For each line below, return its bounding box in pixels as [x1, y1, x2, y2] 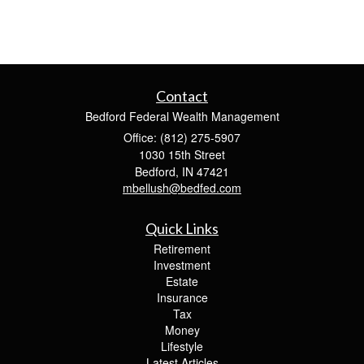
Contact [156, 86, 208, 105]
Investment [154, 256, 210, 273]
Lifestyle [161, 337, 203, 354]
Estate [166, 272, 198, 289]
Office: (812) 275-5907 [123, 128, 240, 145]
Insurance [156, 288, 208, 305]
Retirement [154, 240, 210, 257]
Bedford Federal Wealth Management [84, 107, 279, 124]
